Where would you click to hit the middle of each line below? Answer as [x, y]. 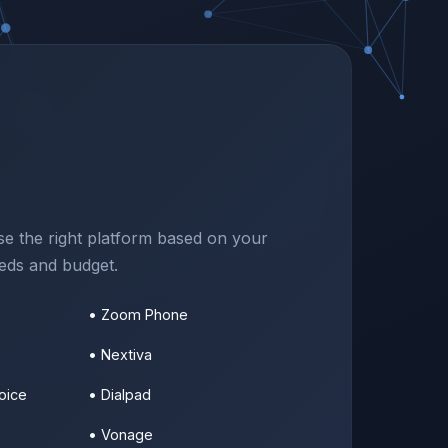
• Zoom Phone [138, 315]
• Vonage [120, 435]
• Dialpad [119, 395]
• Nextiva [120, 355]
